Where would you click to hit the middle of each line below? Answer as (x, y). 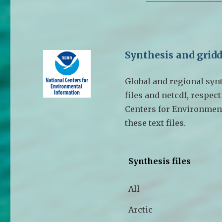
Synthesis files (160, 161)
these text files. (156, 123)
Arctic (141, 209)
